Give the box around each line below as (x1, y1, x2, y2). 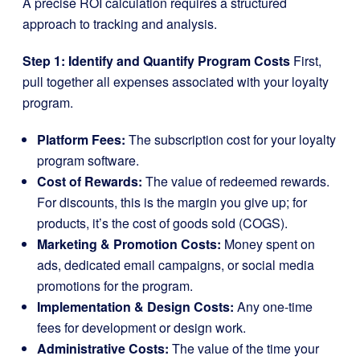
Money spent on (221, 234, 315, 253)
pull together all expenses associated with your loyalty (22, 72, 329, 91)
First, (290, 51, 321, 70)
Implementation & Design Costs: (37, 297, 234, 316)
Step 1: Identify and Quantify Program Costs (22, 51, 290, 70)
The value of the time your (169, 338, 319, 358)
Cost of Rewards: (37, 171, 142, 190)
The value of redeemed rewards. (142, 171, 329, 190)
